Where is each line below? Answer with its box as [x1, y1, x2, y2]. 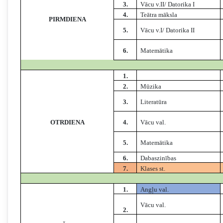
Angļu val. [140, 186, 169, 194]
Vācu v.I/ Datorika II [140, 26, 195, 34]
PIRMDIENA [48, 15, 86, 23]
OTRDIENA [50, 118, 85, 126]
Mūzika [140, 83, 162, 91]
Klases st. [140, 165, 166, 173]
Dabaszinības [140, 154, 177, 162]
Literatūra [140, 98, 167, 106]
